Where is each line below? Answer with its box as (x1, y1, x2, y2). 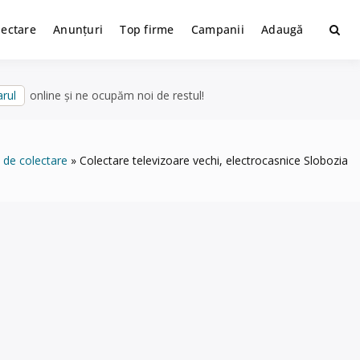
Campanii (190, 22, 245, 37)
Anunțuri (53, 22, 104, 37)
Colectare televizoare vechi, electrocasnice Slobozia (80, 153, 348, 168)
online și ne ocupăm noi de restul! (27, 88, 204, 103)
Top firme (120, 22, 174, 37)
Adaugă (261, 22, 304, 37)
